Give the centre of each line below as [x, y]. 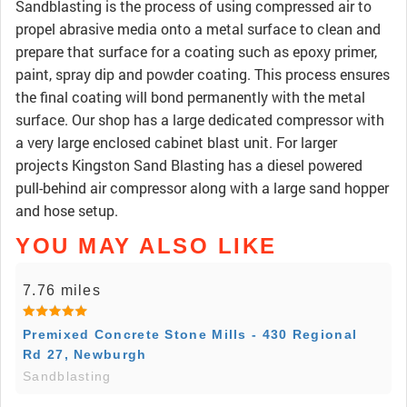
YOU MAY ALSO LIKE [146, 246]
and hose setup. [67, 211]
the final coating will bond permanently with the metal [190, 97]
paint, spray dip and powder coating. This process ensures [203, 74]
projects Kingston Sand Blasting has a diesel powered [189, 165]
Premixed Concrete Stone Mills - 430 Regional [190, 335]
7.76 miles [62, 291]
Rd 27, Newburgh [85, 355]
